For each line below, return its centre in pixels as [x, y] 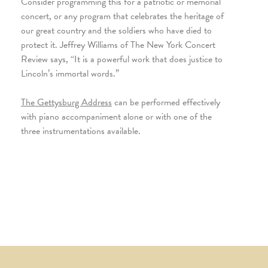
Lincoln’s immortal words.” [70, 73]
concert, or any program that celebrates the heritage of [122, 16]
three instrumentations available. [81, 131]
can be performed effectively [166, 102]
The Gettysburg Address [66, 102]
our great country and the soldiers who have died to [116, 30]
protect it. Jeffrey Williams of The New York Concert [118, 45]
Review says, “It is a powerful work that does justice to [122, 59]
